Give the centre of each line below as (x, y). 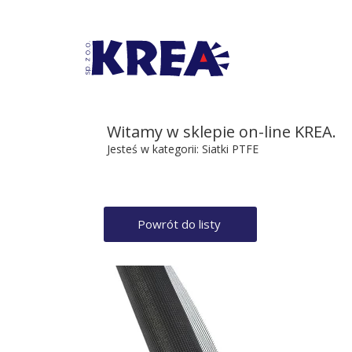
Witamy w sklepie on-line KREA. (222, 132)
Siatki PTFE (229, 149)
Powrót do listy (180, 224)
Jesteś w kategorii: (153, 149)
